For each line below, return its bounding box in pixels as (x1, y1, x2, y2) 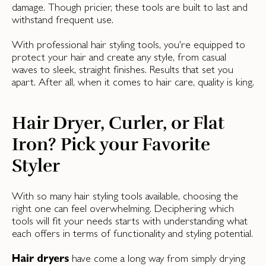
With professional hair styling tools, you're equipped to (12, 38, 245, 50)
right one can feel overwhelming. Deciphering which (12, 202, 234, 214)
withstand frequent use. (12, 13, 113, 26)
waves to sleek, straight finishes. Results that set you (12, 63, 233, 75)
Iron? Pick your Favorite (12, 134, 210, 156)
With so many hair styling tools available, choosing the (12, 189, 238, 202)
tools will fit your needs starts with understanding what (12, 214, 248, 227)
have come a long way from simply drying (69, 252, 245, 264)
